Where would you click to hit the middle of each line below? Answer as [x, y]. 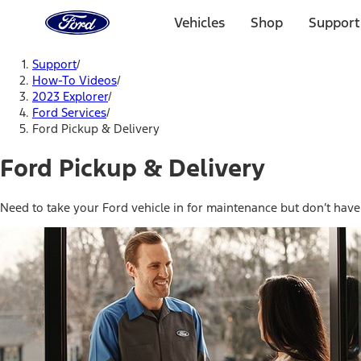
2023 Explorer [70, 96]
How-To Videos [75, 80]
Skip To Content [70, 52]
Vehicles [199, 23]
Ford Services [69, 112]
